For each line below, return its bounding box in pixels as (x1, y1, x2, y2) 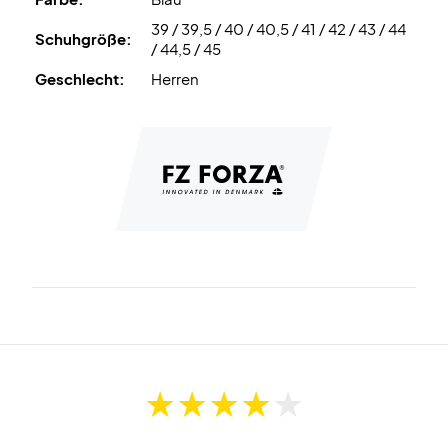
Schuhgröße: (35, 29, 132, 48)
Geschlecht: (35, 69, 125, 88)
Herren (151, 69, 199, 88)
